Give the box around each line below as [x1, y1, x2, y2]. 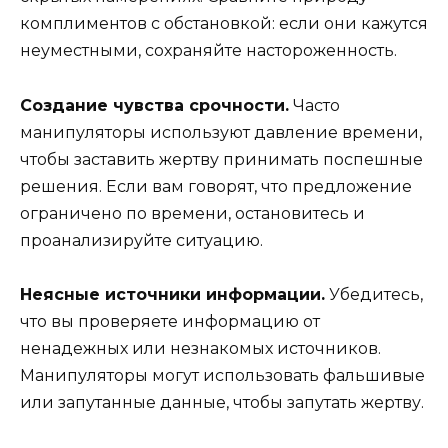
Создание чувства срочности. [20, 95, 289, 115]
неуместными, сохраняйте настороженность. [20, 41, 397, 61]
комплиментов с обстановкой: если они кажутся [20, 14, 428, 34]
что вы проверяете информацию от [20, 311, 320, 331]
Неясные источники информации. [20, 284, 325, 304]
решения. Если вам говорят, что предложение [20, 176, 412, 196]
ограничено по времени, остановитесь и [20, 203, 365, 223]
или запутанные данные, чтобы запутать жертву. [20, 392, 424, 412]
